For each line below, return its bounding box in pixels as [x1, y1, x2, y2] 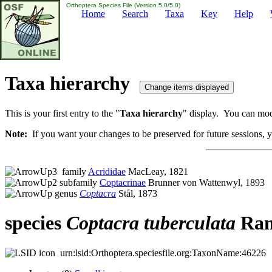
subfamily [57, 177, 100, 188]
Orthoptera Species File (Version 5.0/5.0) [64, 2, 180, 8]
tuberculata [144, 212, 236, 234]
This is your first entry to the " [5, 107, 120, 118]
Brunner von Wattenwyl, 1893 [146, 177, 265, 188]
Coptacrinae [100, 177, 146, 188]
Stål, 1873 [116, 188, 157, 199]
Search [122, 8, 148, 19]
